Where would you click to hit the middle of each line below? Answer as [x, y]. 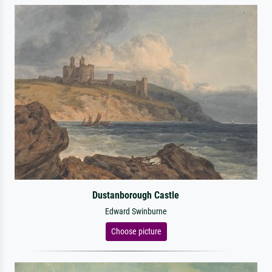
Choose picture [136, 231]
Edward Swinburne [136, 212]
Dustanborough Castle [136, 195]
